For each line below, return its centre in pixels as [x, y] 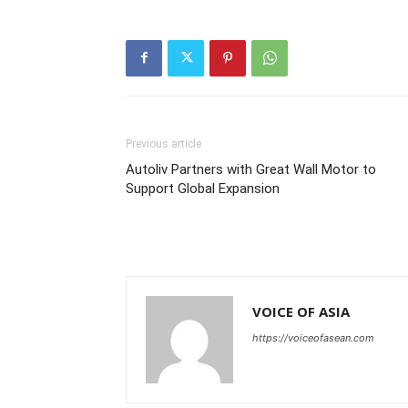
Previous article [163, 143]
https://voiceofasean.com [313, 337]
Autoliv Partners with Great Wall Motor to [251, 169]
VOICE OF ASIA [301, 311]
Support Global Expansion [203, 188]
